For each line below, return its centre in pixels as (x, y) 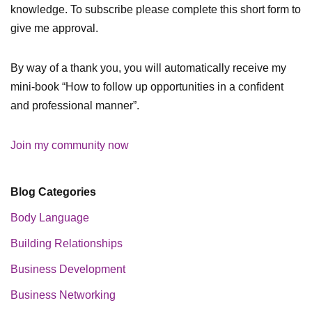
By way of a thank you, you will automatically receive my (148, 68)
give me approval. (54, 29)
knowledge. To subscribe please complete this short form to (156, 10)
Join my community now (70, 146)
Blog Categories (53, 192)
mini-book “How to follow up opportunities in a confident (147, 87)
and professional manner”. (75, 106)
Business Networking (63, 295)
